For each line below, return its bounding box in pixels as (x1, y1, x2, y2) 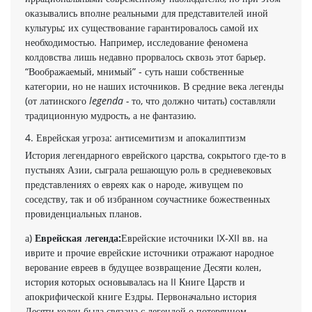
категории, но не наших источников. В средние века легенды (25, 79, 283, 93)
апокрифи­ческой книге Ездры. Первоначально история (25, 289, 256, 303)
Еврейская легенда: (35, 231, 121, 244)
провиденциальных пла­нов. (25, 206, 142, 220)
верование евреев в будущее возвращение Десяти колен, (25, 260, 261, 274)
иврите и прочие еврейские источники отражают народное (25, 245, 274, 259)
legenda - (89, 93, 132, 107)
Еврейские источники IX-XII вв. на (121, 231, 267, 244)
